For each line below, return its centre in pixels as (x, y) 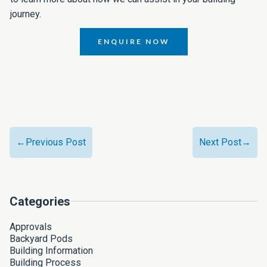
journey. (26, 14)
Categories (40, 202)
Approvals (31, 227)
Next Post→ (225, 142)
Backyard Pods (41, 239)
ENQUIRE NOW (133, 42)
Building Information (51, 251)
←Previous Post (51, 142)
